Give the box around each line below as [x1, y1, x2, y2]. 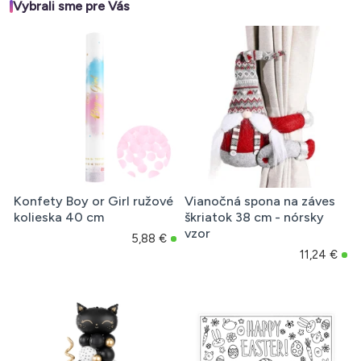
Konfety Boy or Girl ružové [14, 193, 173, 210]
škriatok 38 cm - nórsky [184, 210, 324, 226]
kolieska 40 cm [14, 210, 104, 226]
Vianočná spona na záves [184, 193, 335, 210]
